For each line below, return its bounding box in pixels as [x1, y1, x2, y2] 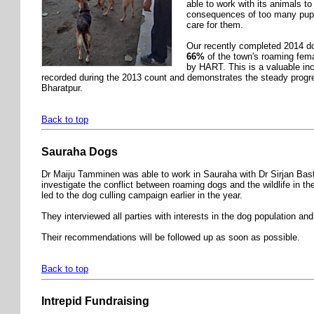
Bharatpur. [41, 82, 83, 93]
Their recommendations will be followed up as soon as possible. [41, 231, 300, 243]
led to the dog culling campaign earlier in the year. [41, 189, 243, 200]
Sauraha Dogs [41, 145, 118, 158]
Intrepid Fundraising [41, 295, 149, 308]
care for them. [186, 19, 243, 30]
